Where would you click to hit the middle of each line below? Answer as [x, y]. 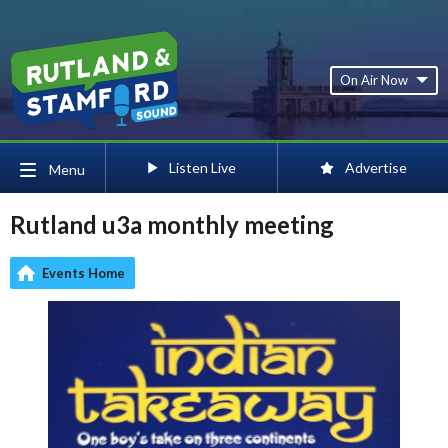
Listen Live [202, 167]
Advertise [376, 167]
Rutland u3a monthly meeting [172, 224]
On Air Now [374, 79]
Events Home [83, 273]
